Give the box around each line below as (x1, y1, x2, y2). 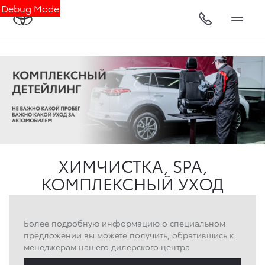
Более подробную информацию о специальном (24, 217, 225, 230)
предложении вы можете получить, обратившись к (24, 229, 234, 241)
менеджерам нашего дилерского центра (24, 241, 190, 253)
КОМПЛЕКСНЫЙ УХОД (41, 171, 224, 195)
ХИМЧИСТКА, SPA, (57, 153, 208, 177)
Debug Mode (1, 1, 59, 15)
